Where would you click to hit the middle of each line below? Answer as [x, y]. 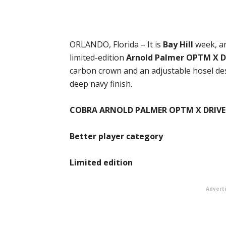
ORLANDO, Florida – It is [116, 44]
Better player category [116, 136]
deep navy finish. [101, 84]
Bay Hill [178, 44]
